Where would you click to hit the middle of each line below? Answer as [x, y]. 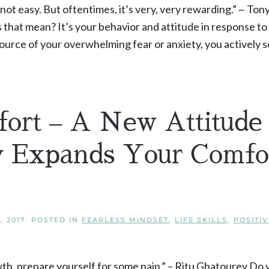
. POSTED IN [53, 220]
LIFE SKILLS [201, 220]
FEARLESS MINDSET [125, 220]
